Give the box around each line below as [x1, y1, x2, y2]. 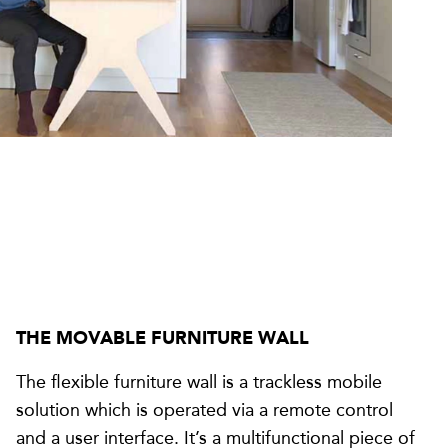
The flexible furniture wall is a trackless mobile [16, 371, 382, 393]
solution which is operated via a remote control [16, 399, 393, 421]
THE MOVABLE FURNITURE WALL [16, 327, 309, 349]
